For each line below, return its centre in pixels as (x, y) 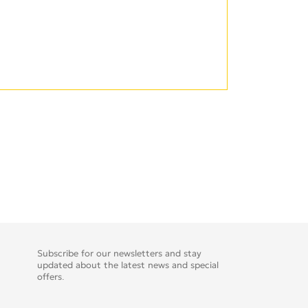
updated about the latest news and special (128, 265)
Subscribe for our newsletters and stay (119, 254)
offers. (51, 277)
